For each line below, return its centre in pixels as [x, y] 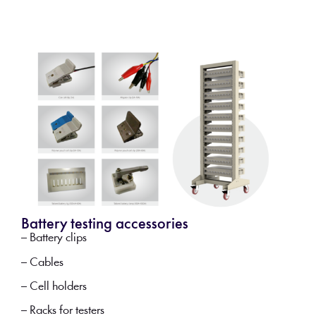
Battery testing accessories [104, 225]
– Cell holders [54, 287]
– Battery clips [54, 238]
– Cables [42, 262]
